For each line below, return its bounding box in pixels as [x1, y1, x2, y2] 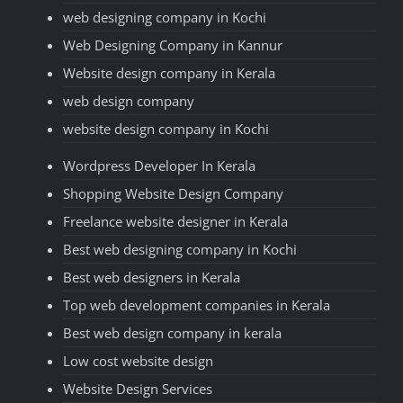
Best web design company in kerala [63, 324, 282, 343]
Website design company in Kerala [63, 64, 275, 83]
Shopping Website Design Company [63, 184, 283, 203]
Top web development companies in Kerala [63, 296, 330, 315]
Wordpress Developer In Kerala [63, 157, 255, 175]
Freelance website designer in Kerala [63, 212, 288, 231]
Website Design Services [63, 380, 212, 399]
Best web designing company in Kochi [63, 240, 297, 259]
